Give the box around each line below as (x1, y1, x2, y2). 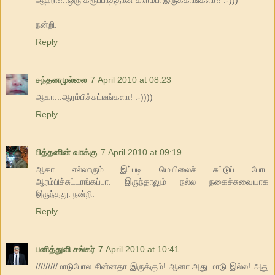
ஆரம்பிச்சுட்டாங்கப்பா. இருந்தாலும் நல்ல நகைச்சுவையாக (36, 176, 269, 187)
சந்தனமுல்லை (36, 74, 87, 85)
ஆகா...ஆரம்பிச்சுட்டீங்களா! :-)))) (36, 91, 153, 102)
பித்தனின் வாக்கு (36, 147, 97, 157)
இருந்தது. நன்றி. (36, 188, 95, 199)
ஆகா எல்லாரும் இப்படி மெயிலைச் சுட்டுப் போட (36, 164, 269, 174)
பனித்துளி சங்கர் (36, 244, 95, 254)
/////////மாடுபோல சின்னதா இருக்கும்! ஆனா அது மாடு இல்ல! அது (36, 261, 269, 271)
